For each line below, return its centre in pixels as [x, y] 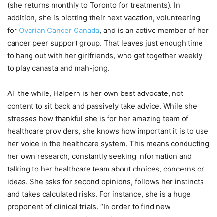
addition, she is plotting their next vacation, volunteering [104, 18]
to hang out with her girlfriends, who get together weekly [105, 56]
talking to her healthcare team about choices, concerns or [106, 169]
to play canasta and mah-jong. [58, 68]
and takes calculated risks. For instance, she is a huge [99, 194]
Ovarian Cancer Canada [59, 31]
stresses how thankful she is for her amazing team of [98, 119]
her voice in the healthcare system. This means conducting [108, 144]
